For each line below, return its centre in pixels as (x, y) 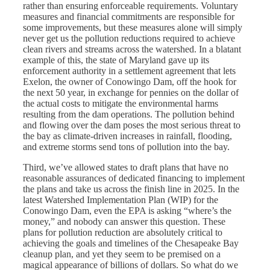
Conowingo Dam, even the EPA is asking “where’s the (127, 211)
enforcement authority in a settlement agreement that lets (129, 71)
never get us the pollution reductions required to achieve (129, 39)
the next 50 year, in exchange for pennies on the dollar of (131, 93)
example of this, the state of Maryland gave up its (116, 60)
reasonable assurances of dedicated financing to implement (134, 178)
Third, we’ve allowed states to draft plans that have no (126, 168)
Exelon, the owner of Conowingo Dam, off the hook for (130, 82)
